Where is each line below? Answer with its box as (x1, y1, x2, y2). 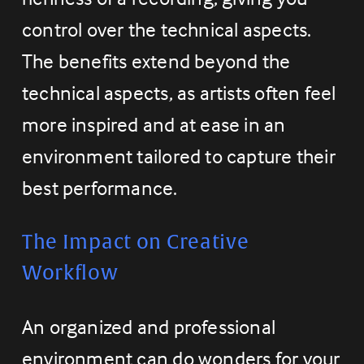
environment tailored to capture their (21, 144, 336, 169)
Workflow (21, 261, 119, 286)
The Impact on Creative (21, 230, 249, 255)
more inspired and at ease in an (21, 112, 286, 137)
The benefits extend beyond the (21, 49, 291, 74)
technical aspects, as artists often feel (21, 80, 336, 106)
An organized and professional (21, 314, 276, 340)
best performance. (21, 175, 178, 201)
